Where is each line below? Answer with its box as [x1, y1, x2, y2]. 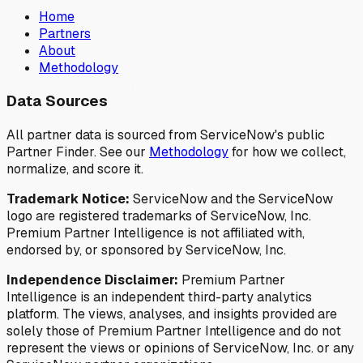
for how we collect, [232, 143, 346, 160]
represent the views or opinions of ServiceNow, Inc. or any [6, 339, 354, 357]
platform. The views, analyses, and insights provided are [6, 305, 337, 322]
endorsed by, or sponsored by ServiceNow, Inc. [6, 241, 286, 258]
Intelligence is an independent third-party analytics [6, 288, 312, 305]
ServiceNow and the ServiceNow [130, 190, 333, 207]
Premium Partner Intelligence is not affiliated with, [6, 224, 305, 241]
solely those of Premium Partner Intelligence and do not [6, 322, 341, 340]
